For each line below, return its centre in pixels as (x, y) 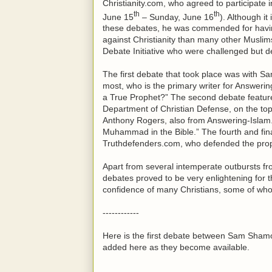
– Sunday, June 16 (177, 17)
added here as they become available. (176, 247)
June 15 (118, 17)
